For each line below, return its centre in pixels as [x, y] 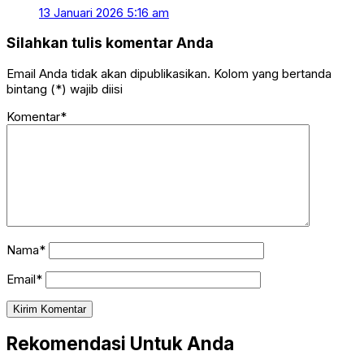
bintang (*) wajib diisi [65, 89]
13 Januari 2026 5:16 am [104, 12]
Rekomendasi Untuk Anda [120, 344]
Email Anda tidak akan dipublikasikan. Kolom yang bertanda [169, 73]
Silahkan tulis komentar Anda [110, 43]
